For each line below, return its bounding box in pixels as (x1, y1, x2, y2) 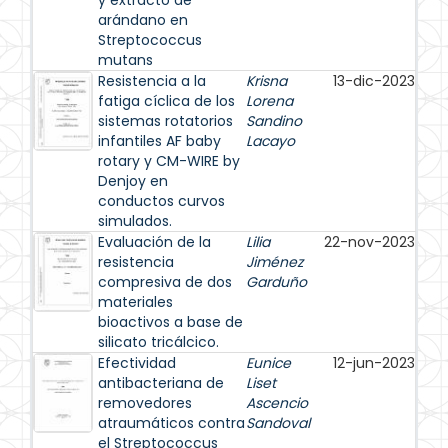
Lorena (246, 91, 293, 111)
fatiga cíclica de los (98, 91, 235, 111)
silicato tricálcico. (98, 332, 219, 352)
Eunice (246, 353, 291, 373)
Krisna (246, 71, 287, 91)
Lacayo (246, 131, 295, 151)
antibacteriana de (98, 373, 224, 393)
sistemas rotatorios (98, 111, 233, 131)
